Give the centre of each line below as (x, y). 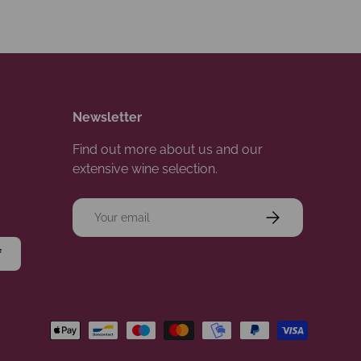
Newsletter (107, 118)
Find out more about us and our (168, 150)
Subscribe (289, 214)
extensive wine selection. (145, 169)
